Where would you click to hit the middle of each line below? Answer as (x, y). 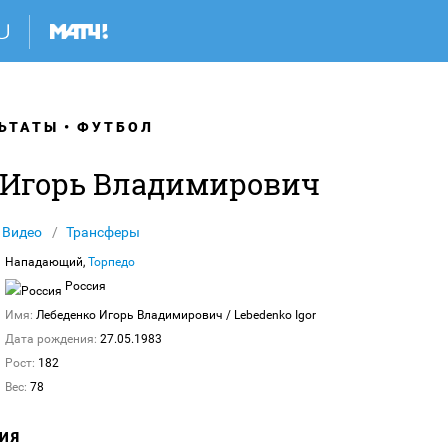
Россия (84, 286)
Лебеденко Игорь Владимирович (129, 315)
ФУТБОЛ (115, 127)
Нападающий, (46, 262)
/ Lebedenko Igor (269, 315)
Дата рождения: (51, 339)
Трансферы (103, 232)
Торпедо (111, 262)
